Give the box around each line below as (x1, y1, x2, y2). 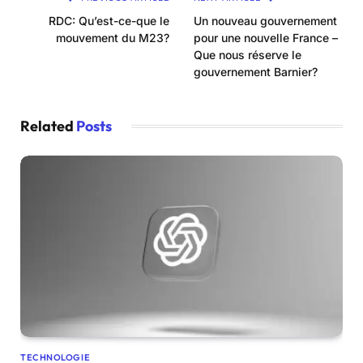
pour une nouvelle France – (194, 30, 338, 45)
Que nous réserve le (194, 47, 301, 62)
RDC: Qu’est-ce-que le (49, 13, 169, 28)
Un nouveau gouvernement (194, 13, 337, 28)
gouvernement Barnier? (194, 64, 318, 79)
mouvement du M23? (56, 30, 169, 45)
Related (20, 116, 76, 135)
